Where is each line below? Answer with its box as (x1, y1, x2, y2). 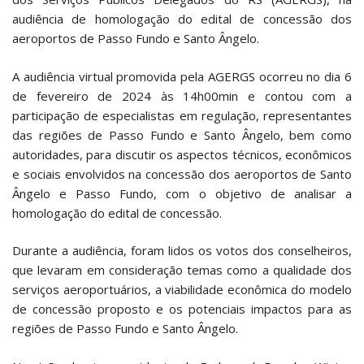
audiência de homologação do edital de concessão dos (12, 11, 352, 28)
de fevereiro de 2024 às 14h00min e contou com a (12, 87, 352, 104)
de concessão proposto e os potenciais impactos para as (12, 301, 352, 318)
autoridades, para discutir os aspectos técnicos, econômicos (12, 145, 352, 162)
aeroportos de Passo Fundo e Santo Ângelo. (12, 30, 259, 47)
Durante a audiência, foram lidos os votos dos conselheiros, (12, 242, 352, 259)
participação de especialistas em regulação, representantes (12, 106, 352, 123)
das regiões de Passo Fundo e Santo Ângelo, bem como (12, 126, 352, 143)
